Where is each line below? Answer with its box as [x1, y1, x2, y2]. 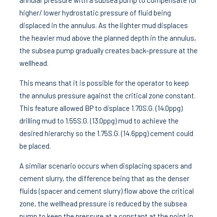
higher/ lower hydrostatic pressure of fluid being [19, 8, 171, 17]
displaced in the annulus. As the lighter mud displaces [19, 21, 188, 30]
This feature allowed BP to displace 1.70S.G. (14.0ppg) [19, 104, 183, 112]
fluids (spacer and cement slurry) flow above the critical [19, 186, 194, 195]
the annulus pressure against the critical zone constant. [19, 91, 196, 100]
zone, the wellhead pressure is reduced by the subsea [19, 199, 187, 208]
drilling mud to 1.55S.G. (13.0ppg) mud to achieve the [19, 116, 179, 125]
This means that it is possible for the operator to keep [19, 78, 189, 87]
